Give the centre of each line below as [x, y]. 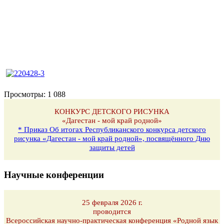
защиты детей [112, 148]
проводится [112, 211]
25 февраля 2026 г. [112, 202]
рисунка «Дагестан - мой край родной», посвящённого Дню [112, 139]
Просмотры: [25, 94]
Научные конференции [54, 175]
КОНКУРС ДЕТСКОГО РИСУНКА [112, 112]
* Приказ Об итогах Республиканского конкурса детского [112, 130]
